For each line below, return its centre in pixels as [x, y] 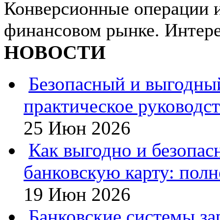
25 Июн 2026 [77, 128]
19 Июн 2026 [77, 194]
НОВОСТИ [55, 52]
